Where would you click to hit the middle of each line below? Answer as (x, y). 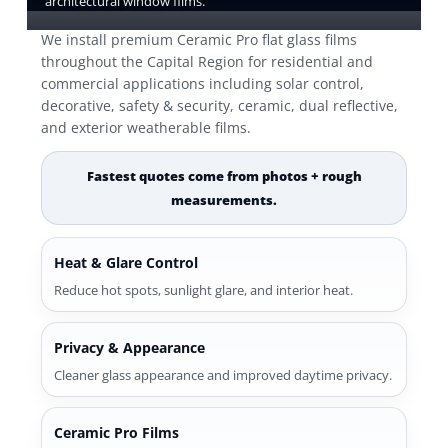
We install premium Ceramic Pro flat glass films (199, 39)
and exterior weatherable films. (146, 127)
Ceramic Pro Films (117, 432)
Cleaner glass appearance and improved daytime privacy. (223, 375)
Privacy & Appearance (130, 347)
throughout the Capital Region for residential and (207, 61)
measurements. (224, 200)
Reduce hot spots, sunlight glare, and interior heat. (204, 290)
